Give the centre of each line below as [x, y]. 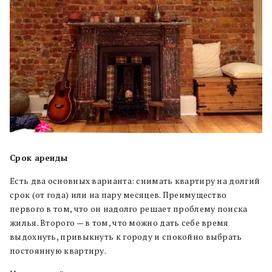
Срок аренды [39, 158]
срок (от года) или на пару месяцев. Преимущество [118, 195]
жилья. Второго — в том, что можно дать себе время [119, 223]
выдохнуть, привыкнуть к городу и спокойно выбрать [126, 237]
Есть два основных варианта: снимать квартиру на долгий [135, 181]
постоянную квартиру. [58, 251]
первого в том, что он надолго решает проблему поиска [129, 209]
